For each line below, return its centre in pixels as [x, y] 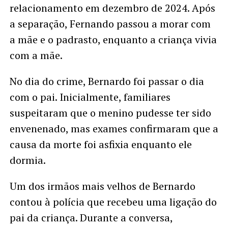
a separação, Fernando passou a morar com [110, 23]
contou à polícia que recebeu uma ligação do [113, 202]
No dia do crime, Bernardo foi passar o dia [107, 81]
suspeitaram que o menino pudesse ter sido [110, 112]
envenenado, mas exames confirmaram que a [114, 128]
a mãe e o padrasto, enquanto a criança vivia [113, 39]
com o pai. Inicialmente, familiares [90, 97]
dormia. [27, 160]
